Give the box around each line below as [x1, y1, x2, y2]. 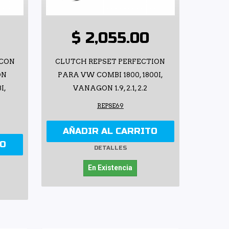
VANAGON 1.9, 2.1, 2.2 [73, 84, 148, 92]
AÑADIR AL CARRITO [63, 125, 158, 136]
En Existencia [88, 163, 133, 172]
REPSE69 [97, 102, 124, 109]
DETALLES [94, 145, 127, 152]
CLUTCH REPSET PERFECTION [55, 57, 166, 65]
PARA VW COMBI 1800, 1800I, [57, 71, 163, 79]
